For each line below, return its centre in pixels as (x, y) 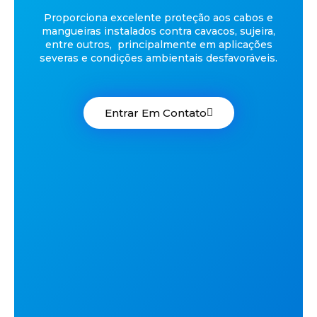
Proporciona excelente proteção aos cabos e (158, 18)
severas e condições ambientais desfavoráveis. (158, 58)
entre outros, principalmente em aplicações (158, 45)
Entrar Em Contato (155, 113)
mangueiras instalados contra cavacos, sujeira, (158, 31)
